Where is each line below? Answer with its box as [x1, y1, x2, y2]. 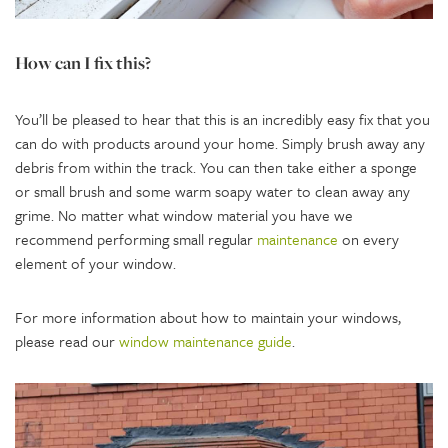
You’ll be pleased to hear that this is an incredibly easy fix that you [15, 108, 430, 131]
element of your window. [15, 252, 176, 275]
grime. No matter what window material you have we [15, 204, 353, 227]
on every [338, 228, 399, 251]
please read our [15, 330, 119, 353]
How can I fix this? [15, 51, 151, 76]
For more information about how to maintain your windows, [15, 306, 401, 329]
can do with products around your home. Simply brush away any [15, 132, 425, 155]
